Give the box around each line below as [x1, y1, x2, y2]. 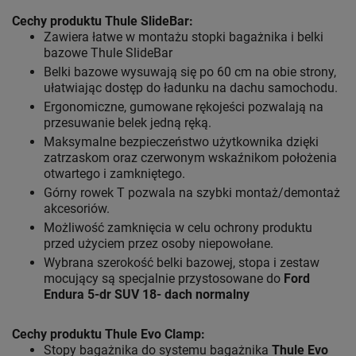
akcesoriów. [44, 201, 110, 217]
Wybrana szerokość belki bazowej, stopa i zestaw [44, 255, 319, 271]
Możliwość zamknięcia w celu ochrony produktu [44, 220, 312, 236]
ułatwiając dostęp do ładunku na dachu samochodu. [44, 80, 338, 96]
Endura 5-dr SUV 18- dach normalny [44, 287, 250, 303]
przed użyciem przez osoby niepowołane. [44, 236, 273, 252]
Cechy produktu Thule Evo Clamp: [12, 327, 205, 342]
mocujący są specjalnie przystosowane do [44, 271, 281, 287]
